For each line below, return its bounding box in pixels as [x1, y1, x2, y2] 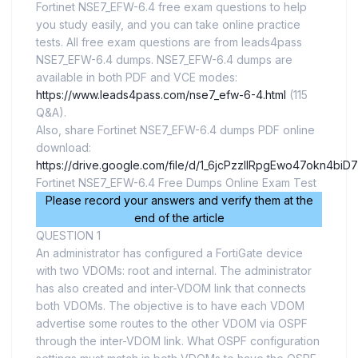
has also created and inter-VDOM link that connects [36, 281, 306, 296]
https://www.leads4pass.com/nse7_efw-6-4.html [36, 88, 286, 102]
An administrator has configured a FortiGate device [36, 246, 303, 261]
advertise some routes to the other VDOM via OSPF [36, 316, 308, 331]
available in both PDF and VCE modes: [36, 70, 237, 85]
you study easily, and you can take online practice [36, 18, 300, 32]
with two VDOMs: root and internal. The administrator [36, 264, 312, 278]
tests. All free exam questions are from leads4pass [36, 35, 302, 50]
